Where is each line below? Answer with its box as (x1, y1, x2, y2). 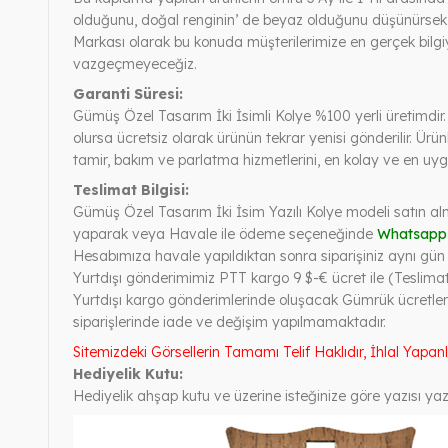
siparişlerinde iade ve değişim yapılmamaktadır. (73, 312, 386, 331)
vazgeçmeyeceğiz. (73, 54, 197, 73)
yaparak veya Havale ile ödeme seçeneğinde (73, 224, 377, 243)
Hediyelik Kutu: (73, 364, 183, 383)
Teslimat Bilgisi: (73, 180, 189, 199)
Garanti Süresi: (73, 84, 183, 103)
